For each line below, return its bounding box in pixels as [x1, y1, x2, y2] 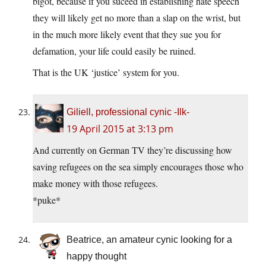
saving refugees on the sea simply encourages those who [33, 160, 243, 173]
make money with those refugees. [33, 177, 158, 190]
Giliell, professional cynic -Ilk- [66, 107, 189, 118]
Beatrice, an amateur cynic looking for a [66, 235, 232, 245]
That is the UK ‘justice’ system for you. [33, 66, 179, 79]
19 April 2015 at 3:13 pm [66, 122, 173, 136]
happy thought [66, 251, 126, 262]
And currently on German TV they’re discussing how [33, 144, 232, 157]
